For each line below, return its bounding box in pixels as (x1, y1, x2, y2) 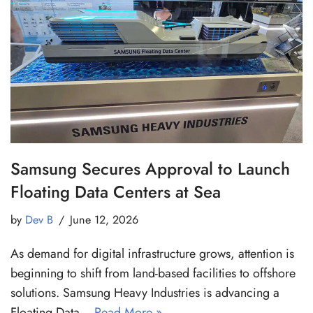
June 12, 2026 (70, 212, 138, 228)
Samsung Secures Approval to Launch (10, 156, 290, 182)
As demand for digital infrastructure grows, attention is (10, 245, 294, 263)
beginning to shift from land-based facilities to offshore (10, 264, 296, 283)
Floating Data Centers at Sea (10, 180, 221, 205)
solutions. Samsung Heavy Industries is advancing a (10, 284, 279, 303)
